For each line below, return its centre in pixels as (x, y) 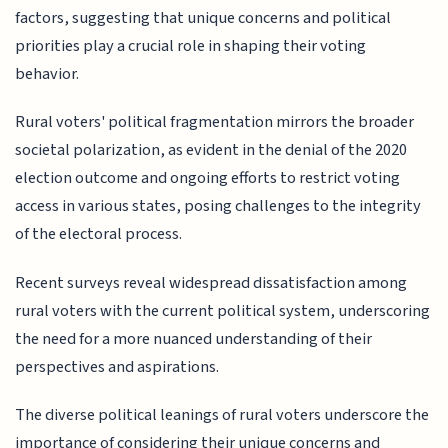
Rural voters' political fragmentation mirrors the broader (215, 122)
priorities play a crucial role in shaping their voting (191, 45)
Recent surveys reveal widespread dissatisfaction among (211, 282)
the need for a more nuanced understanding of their (194, 338)
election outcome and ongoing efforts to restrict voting (208, 178)
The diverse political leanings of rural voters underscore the (222, 415)
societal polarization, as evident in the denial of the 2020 (211, 150)
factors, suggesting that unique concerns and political (203, 17)
